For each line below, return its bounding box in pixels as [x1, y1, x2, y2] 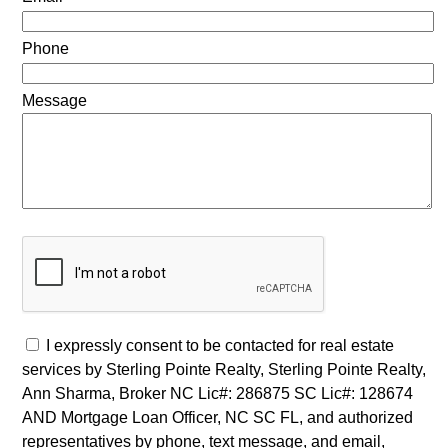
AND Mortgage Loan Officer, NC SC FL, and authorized [21, 408, 413, 426]
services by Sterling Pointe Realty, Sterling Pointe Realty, [21, 360, 426, 378]
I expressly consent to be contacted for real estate [45, 336, 394, 354]
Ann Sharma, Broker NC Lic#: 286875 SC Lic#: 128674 [21, 384, 413, 402]
